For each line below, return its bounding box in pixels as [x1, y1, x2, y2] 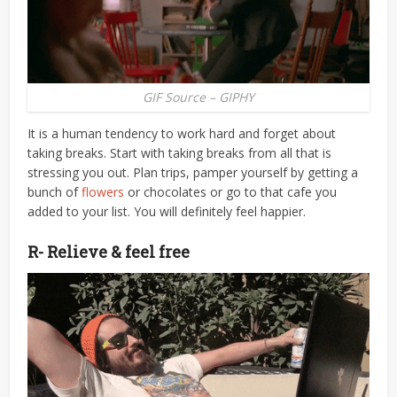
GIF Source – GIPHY [143, 89, 254, 106]
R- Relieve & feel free [27, 241, 191, 263]
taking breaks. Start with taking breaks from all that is [27, 144, 332, 162]
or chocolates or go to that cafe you [124, 183, 338, 201]
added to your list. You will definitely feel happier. [27, 203, 307, 221]
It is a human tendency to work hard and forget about [27, 125, 337, 143]
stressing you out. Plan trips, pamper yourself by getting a [27, 164, 359, 182]
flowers [82, 183, 125, 201]
